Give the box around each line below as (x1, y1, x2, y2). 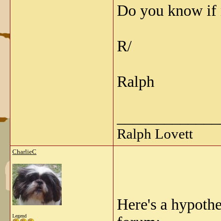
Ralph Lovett (117, 126, 193, 142)
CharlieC (12, 148, 37, 155)
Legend (12, 213, 27, 219)
